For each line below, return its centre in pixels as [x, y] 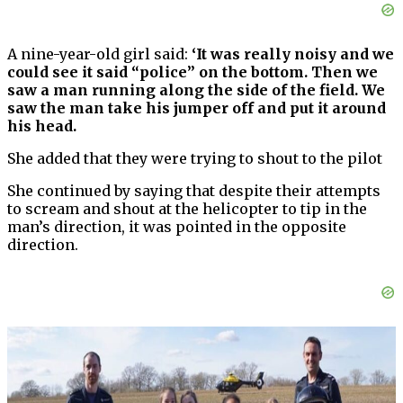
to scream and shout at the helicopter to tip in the [187, 209]
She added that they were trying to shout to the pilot [195, 159]
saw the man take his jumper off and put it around [197, 108]
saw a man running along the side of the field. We [196, 90]
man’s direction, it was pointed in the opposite [177, 227]
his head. [42, 126]
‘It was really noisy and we [293, 54]
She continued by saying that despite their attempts [194, 191]
